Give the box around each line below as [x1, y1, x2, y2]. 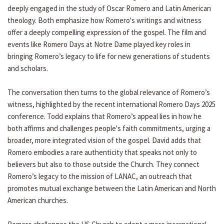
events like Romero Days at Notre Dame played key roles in [7, 39, 190, 49]
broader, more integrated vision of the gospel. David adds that [7, 135, 201, 145]
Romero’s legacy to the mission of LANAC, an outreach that [7, 171, 192, 181]
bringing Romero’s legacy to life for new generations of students [7, 51, 210, 61]
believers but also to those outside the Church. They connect [7, 159, 199, 169]
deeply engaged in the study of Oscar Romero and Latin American [7, 3, 211, 13]
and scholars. [7, 63, 48, 73]
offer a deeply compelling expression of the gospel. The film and [7, 27, 206, 37]
